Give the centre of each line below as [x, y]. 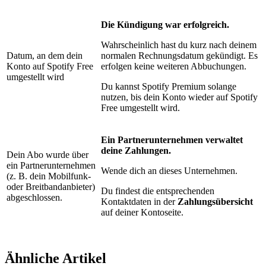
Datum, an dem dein [45, 56]
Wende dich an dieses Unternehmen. [169, 171]
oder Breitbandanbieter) [51, 187]
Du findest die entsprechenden [158, 191]
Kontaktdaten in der [139, 202]
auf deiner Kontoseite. [142, 213]
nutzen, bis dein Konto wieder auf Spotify [179, 97]
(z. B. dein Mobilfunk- [49, 176]
